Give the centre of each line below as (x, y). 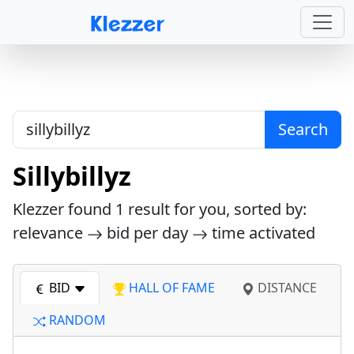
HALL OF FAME (170, 288)
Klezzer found (64, 209)
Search (303, 129)
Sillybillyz (72, 176)
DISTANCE (286, 288)
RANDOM (76, 320)
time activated (262, 233)
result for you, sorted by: (215, 209)
